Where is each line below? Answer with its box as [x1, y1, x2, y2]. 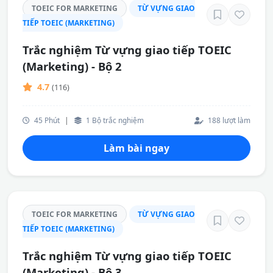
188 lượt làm [206, 115, 250, 125]
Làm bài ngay [104, 141, 169, 155]
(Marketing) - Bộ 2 [23, 58, 122, 74]
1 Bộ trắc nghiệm [84, 115, 144, 125]
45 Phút [32, 115, 60, 125]
